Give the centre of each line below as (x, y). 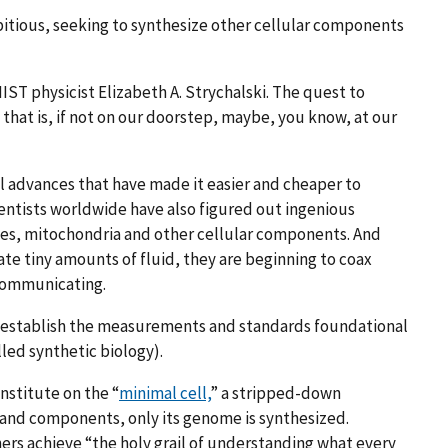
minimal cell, (164, 392)
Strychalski (225, 91)
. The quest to (315, 91)
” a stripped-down (275, 392)
